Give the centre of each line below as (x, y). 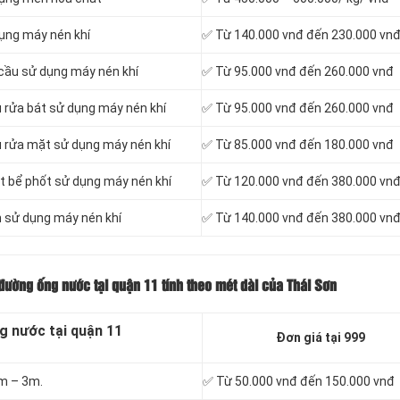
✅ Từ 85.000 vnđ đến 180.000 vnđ (298, 145)
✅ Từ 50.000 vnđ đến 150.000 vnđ (299, 382)
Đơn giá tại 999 (320, 338)
